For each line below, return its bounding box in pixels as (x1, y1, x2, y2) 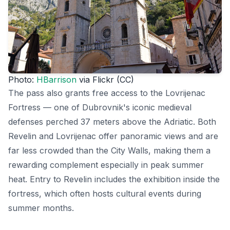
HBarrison (36, 74, 76, 85)
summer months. (8, 202, 74, 213)
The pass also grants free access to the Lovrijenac (8, 87, 205, 98)
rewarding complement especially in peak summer (8, 159, 204, 170)
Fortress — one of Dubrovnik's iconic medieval (8, 102, 191, 112)
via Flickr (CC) (76, 74, 134, 85)
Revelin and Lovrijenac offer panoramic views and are (8, 130, 218, 141)
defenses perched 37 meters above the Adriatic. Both (8, 116, 216, 127)
